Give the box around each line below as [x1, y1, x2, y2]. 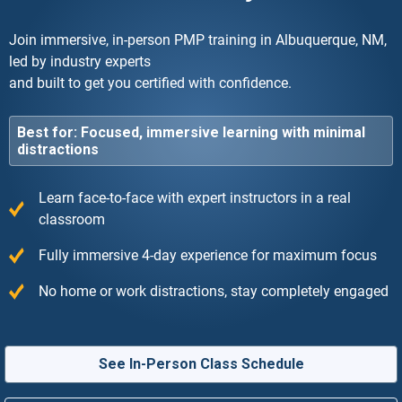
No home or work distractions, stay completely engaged [39, 282, 389, 300]
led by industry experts [9, 52, 151, 70]
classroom [39, 210, 106, 228]
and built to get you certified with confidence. [9, 74, 292, 92]
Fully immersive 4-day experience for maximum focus [39, 246, 378, 264]
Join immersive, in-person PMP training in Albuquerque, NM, [9, 31, 387, 48]
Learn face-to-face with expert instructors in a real [39, 188, 352, 206]
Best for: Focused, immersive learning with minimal [17, 123, 365, 141]
